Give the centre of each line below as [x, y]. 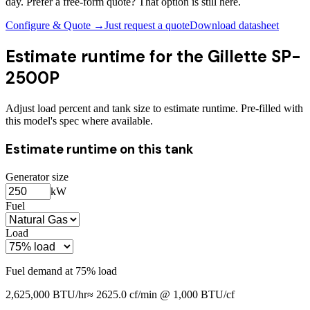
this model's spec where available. [79, 121]
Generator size [37, 176]
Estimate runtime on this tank [99, 149]
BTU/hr [69, 294]
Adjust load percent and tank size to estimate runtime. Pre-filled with [154, 109]
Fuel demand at [40, 271]
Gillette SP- [254, 57]
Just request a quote [147, 26]
